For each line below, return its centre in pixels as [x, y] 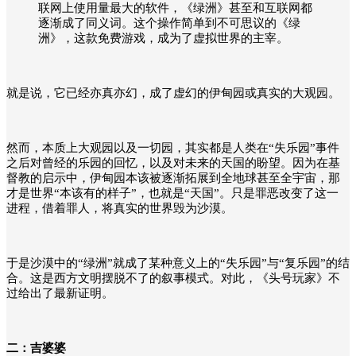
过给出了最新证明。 [60, 293]
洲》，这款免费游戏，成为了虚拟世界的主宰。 [163, 38]
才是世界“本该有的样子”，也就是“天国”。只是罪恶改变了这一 [172, 193]
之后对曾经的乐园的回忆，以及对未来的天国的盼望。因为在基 [173, 163]
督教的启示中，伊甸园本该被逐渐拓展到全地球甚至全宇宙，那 [173, 178]
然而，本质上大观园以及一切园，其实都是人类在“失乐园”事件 [173, 147]
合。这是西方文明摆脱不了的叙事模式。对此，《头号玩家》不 [173, 278]
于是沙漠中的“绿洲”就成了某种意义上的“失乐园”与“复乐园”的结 [178, 263]
